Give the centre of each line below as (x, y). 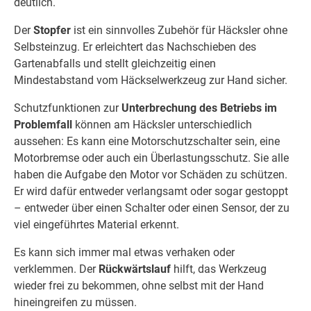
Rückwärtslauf (135, 269)
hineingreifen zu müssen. (75, 303)
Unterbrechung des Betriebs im (199, 108)
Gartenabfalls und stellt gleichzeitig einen (115, 64)
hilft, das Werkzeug (219, 269)
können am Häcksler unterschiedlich (162, 125)
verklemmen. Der (56, 269)
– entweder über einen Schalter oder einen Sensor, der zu (152, 208)
